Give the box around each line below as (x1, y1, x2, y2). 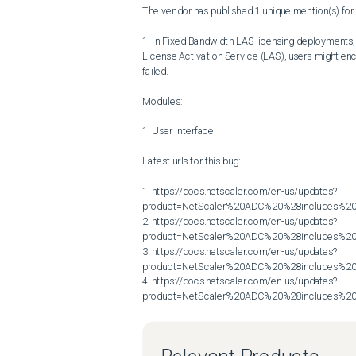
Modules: (142, 95, 182, 107)
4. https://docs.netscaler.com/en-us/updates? (142, 275, 339, 287)
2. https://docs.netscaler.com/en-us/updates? (142, 215, 339, 227)
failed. (142, 64, 168, 77)
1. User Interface (142, 125, 215, 137)
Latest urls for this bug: (142, 154, 241, 167)
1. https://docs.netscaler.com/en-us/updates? (142, 184, 339, 197)
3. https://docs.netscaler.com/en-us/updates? (142, 245, 339, 257)
